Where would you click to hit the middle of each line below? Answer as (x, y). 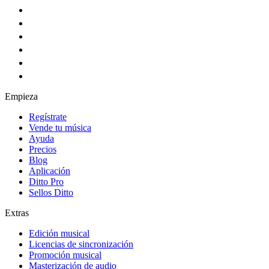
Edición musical (59, 233)
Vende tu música (60, 127)
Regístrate (48, 116)
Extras (17, 213)
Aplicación (50, 171)
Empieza (21, 96)
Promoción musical (65, 255)
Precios (43, 149)
